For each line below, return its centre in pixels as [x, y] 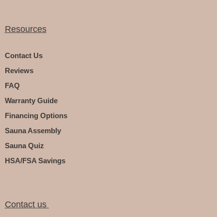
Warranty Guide [31, 100]
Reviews [19, 70]
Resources [25, 29]
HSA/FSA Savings [35, 160]
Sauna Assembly [33, 130]
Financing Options [36, 115]
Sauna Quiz [24, 145]
